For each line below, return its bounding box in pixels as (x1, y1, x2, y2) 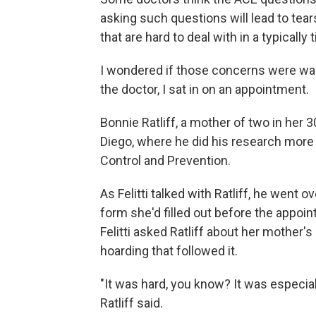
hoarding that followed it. (100, 243, 238, 258)
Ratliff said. (100, 295, 163, 310)
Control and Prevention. (100, 152, 231, 168)
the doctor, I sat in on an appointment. (100, 81, 309, 97)
